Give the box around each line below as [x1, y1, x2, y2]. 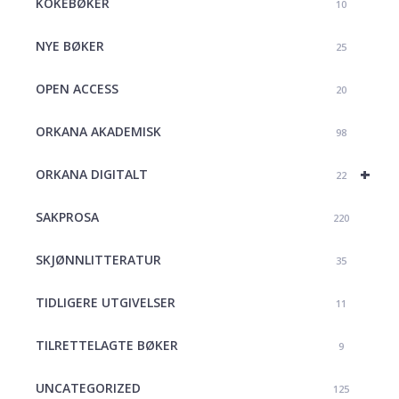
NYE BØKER [36, 37, 104, 54]
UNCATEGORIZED [36, 379, 141, 396]
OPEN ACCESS [36, 79, 118, 97]
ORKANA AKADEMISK [36, 122, 161, 140]
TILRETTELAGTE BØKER [36, 336, 178, 354]
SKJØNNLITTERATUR [36, 250, 161, 268]
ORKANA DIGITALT [36, 165, 148, 183]
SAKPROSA [36, 208, 99, 225]
